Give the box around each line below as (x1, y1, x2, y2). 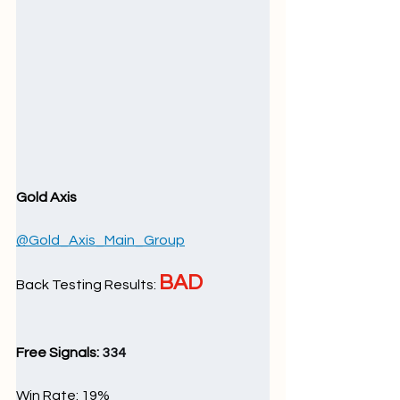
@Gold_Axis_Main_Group (16, 232, 185, 247)
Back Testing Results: (16, 277, 159, 292)
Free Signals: (16, 345, 102, 360)
